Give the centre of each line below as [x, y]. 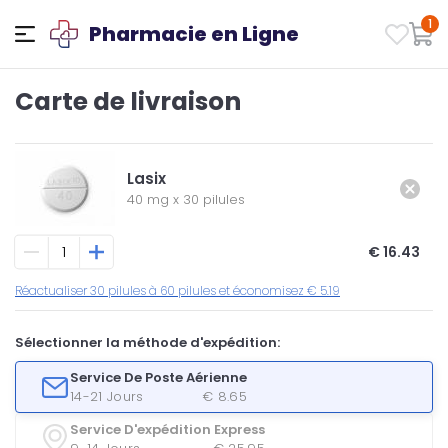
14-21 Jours [106, 396]
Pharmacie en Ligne [194, 34]
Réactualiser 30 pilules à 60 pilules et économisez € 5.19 [177, 290]
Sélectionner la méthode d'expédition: [147, 342]
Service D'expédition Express [167, 429]
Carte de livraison [128, 101]
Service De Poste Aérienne [158, 377]
